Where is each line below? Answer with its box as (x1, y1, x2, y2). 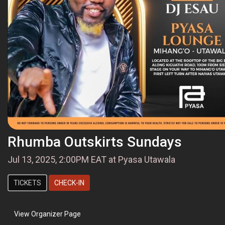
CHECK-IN (54, 178, 84, 187)
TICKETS (14, 178, 41, 187)
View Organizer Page (14, 209, 81, 218)
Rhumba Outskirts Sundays (8, 133, 182, 150)
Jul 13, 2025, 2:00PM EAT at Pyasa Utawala (8, 154, 175, 165)
